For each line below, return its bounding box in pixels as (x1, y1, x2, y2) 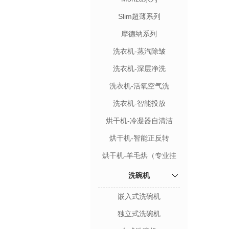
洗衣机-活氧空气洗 (109, 82, 169, 90)
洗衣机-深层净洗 (112, 64, 166, 73)
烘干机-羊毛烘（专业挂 (102, 151, 176, 159)
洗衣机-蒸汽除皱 (112, 47, 166, 55)
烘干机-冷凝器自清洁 (105, 117, 173, 125)
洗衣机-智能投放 (112, 99, 166, 107)
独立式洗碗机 (118, 210, 161, 218)
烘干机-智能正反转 (109, 134, 169, 142)
